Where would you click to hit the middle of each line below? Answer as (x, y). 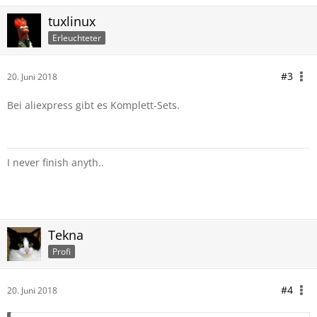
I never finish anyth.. (56, 162)
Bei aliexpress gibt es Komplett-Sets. (93, 105)
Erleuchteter (77, 38)
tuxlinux (72, 21)
